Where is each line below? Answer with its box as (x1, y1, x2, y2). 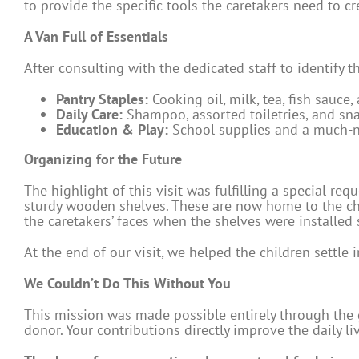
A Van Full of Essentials (24, 27, 168, 46)
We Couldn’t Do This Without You (24, 274, 231, 293)
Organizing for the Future (24, 150, 182, 169)
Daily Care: (56, 105, 123, 124)
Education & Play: (56, 120, 168, 139)
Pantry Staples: (56, 90, 148, 109)
